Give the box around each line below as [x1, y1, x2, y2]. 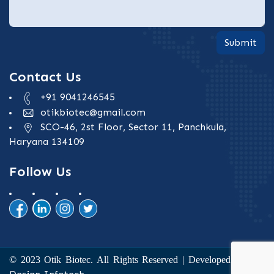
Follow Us [9, 163, 71, 180]
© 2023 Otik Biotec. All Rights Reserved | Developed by [9, 254, 248, 265]
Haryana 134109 [9, 135, 84, 147]
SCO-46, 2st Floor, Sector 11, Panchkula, [37, 120, 226, 133]
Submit [224, 37, 257, 49]
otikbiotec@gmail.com [37, 106, 146, 118]
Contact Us [9, 68, 81, 86]
